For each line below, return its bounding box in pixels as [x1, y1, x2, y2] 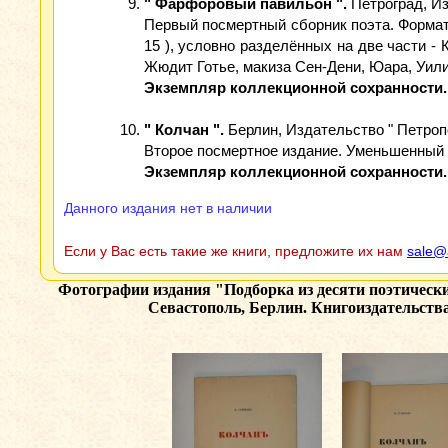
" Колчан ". [144, 121, 224, 138]
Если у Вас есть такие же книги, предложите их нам [64, 243, 407, 259]
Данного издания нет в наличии [64, 200, 272, 216]
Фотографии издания [58, 281, 215, 298]
